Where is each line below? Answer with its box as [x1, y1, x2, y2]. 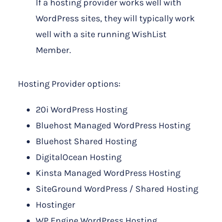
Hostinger [36, 199, 75, 211]
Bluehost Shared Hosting [36, 136, 137, 147]
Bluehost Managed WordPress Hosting [36, 120, 190, 131]
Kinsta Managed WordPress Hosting [36, 167, 180, 179]
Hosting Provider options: [18, 78, 120, 90]
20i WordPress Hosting [36, 104, 127, 115]
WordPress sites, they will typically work [36, 13, 195, 24]
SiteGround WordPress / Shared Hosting [36, 183, 198, 195]
